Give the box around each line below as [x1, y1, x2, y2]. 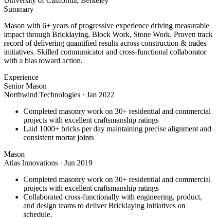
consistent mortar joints [23, 133, 94, 142]
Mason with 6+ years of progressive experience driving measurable [4, 21, 209, 30]
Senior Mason [4, 82, 47, 91]
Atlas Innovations [4, 159, 58, 167]
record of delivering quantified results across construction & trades [4, 39, 206, 48]
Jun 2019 [64, 159, 92, 167]
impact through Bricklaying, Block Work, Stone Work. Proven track [4, 30, 213, 39]
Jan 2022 [87, 91, 114, 99]
